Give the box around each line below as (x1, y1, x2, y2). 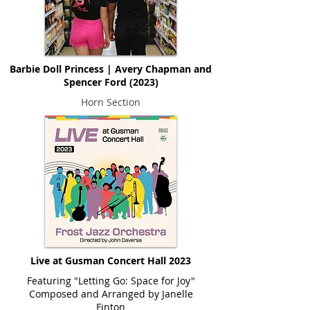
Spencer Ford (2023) (63, 75, 158, 89)
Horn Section (81, 95, 140, 109)
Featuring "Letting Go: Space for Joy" (26, 273, 195, 287)
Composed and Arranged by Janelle (28, 286, 193, 300)
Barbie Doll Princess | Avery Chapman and (10, 62, 212, 75)
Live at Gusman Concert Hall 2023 (30, 253, 191, 267)
